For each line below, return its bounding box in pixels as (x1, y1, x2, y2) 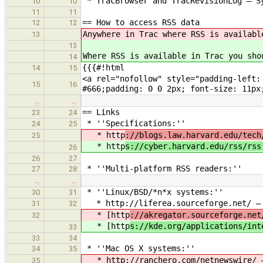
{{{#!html (82, 63, 124, 73)
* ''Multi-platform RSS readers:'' (82, 164, 242, 174)
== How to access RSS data (82, 18, 200, 28)
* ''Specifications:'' (82, 119, 186, 129)
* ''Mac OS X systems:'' (82, 244, 195, 254)
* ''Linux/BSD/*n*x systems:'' (82, 187, 223, 197)
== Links (82, 107, 120, 117)
